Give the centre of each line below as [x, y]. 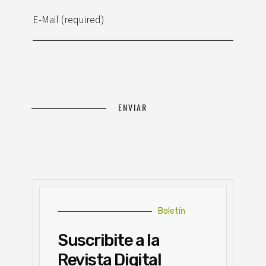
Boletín [172, 211]
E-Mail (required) [69, 19]
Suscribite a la [109, 240]
